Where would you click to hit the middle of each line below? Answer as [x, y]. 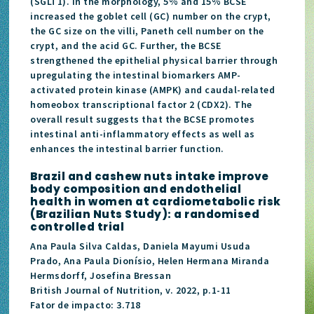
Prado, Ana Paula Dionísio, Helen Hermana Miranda [150, 260]
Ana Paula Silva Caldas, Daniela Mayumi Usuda [141, 246]
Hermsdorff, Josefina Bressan [101, 275]
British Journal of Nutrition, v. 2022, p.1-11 [131, 290]
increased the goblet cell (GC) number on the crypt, [151, 16]
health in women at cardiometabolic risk [156, 201]
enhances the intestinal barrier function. [127, 148]
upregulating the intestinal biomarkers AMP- [136, 75]
